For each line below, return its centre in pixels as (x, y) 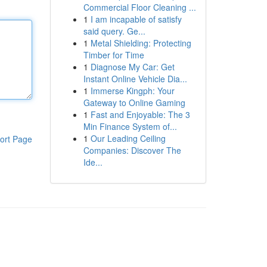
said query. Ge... (114, 31)
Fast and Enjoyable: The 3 (140, 114)
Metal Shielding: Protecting (141, 43)
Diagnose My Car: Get (132, 67)
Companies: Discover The (132, 150)
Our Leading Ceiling (128, 138)
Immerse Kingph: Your (132, 91)
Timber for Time (114, 55)
